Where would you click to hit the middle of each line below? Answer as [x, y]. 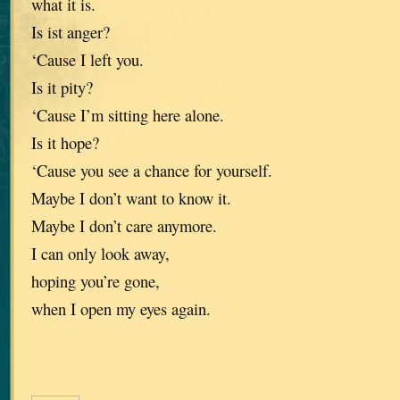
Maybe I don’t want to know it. [131, 198]
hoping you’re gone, [96, 281]
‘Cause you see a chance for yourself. [152, 171]
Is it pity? [62, 87]
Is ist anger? [71, 32]
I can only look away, [100, 254]
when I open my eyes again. [121, 309]
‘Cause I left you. [87, 60]
